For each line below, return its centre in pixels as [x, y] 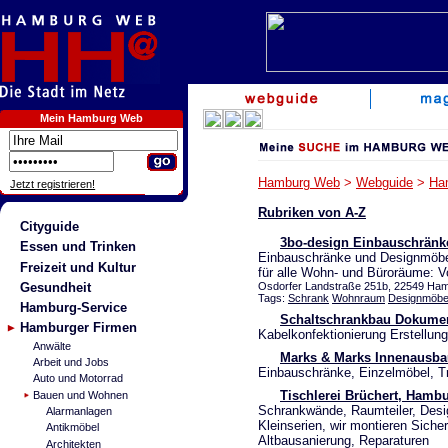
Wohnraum [358, 298]
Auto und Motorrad [77, 378]
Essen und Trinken [77, 247]
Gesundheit [55, 287]
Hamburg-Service [73, 307]
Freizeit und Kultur [77, 267]
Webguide [384, 182]
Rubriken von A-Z [312, 212]
